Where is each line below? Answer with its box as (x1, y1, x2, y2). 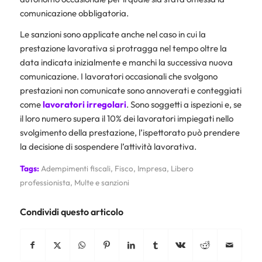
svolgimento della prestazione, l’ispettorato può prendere (19, 127, 240, 139)
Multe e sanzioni (74, 177, 129, 188)
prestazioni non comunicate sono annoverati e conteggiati (19, 85, 242, 96)
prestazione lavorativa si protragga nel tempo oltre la (19, 43, 227, 54)
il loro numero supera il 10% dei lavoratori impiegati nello (19, 113, 233, 125)
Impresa (137, 163, 167, 174)
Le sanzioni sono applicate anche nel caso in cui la (19, 29, 206, 40)
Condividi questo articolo (19, 206, 123, 218)
